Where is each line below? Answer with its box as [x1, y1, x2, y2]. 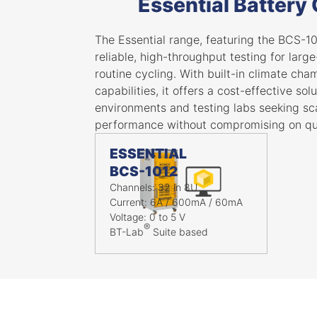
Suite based [150, 225, 209, 238]
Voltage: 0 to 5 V [110, 210, 186, 223]
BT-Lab [110, 225, 144, 238]
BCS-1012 [110, 162, 178, 180]
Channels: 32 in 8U [110, 180, 198, 193]
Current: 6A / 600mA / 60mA [110, 195, 243, 208]
